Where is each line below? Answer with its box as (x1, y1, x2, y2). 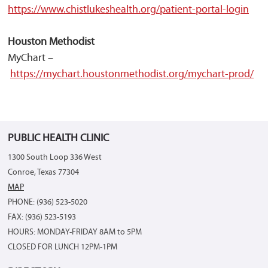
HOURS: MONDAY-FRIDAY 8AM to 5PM (8, 228, 142, 237)
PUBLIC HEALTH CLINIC (8, 133, 109, 144)
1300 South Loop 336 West (8, 153, 102, 162)
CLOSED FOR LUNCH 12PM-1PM (8, 243, 117, 252)
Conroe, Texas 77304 (8, 168, 79, 177)
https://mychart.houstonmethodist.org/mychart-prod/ (10, 69, 254, 80)
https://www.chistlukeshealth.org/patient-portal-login (8, 4, 249, 16)
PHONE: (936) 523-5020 (8, 198, 87, 207)
